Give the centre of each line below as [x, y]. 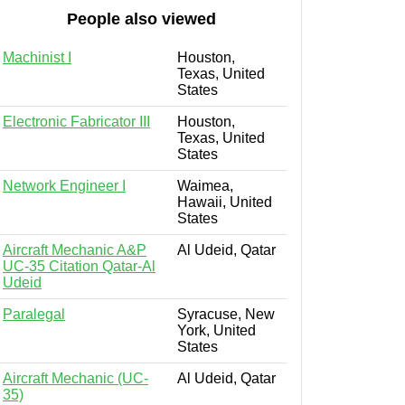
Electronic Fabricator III [76, 121]
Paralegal [34, 314]
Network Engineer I [64, 185]
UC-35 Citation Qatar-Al [79, 266]
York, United [217, 330]
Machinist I [37, 57]
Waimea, [205, 185]
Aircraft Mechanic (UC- [75, 378]
